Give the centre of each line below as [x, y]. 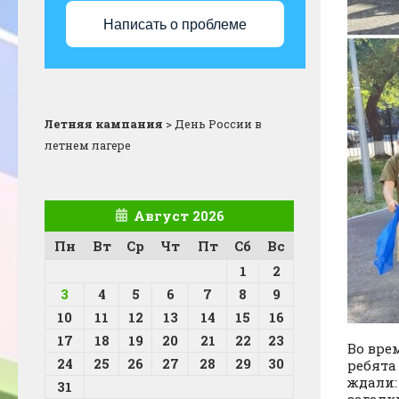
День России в [218, 124]
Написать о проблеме [175, 24]
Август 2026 [179, 216]
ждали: [372, 383]
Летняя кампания [104, 124]
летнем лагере [88, 146]
